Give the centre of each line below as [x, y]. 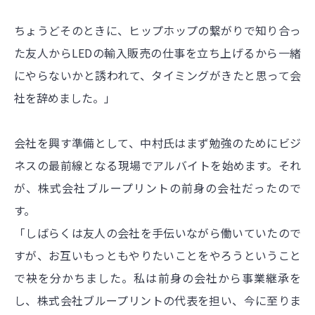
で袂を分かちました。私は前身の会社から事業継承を [157, 278]
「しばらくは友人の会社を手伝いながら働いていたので [157, 233]
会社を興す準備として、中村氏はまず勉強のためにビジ [157, 143]
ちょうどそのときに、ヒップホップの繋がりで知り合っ [157, 31]
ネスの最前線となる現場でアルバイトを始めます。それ [157, 166]
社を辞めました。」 [65, 98]
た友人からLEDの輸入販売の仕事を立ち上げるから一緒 [157, 53]
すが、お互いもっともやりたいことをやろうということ [157, 256]
